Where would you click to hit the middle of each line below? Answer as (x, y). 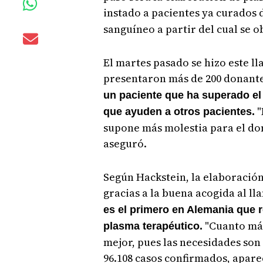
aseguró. (125, 143)
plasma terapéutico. (153, 226)
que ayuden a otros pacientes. (179, 111)
